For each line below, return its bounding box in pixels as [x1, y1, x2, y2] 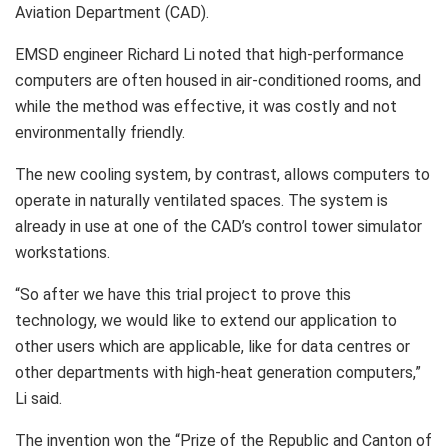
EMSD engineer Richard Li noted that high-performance [15, 44, 404, 64]
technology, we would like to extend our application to [15, 310, 397, 330]
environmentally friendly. [15, 122, 185, 142]
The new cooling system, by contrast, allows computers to [15, 164, 430, 184]
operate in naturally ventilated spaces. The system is [15, 190, 388, 210]
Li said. [15, 388, 62, 408]
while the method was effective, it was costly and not [15, 96, 397, 116]
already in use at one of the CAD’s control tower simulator [15, 216, 422, 236]
